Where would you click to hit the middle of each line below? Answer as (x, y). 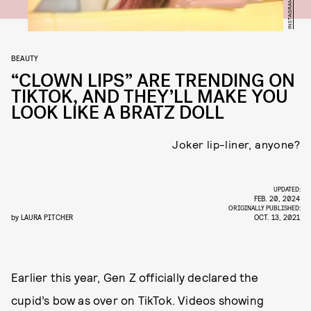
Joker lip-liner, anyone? (236, 144)
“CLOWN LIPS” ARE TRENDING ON (153, 81)
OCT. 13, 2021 (277, 217)
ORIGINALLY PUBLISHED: (265, 208)
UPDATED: (288, 189)
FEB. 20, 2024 (277, 198)
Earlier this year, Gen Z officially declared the (135, 277)
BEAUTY (25, 58)
